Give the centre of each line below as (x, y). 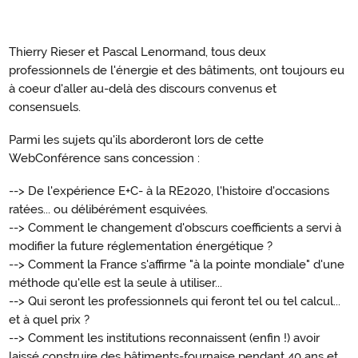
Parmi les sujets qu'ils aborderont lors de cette (136, 140)
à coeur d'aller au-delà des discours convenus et (143, 89)
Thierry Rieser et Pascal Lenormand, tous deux (137, 52)
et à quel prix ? (49, 320)
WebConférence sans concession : (104, 159)
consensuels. (45, 107)
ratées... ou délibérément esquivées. (108, 210)
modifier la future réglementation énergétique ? (141, 247)
